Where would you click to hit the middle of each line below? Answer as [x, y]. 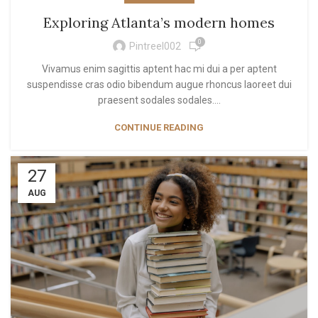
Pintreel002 [155, 46]
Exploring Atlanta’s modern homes [159, 22]
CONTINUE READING [159, 127]
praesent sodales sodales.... [159, 100]
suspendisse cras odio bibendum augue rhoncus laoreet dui [159, 84]
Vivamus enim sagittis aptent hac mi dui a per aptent [159, 68]
